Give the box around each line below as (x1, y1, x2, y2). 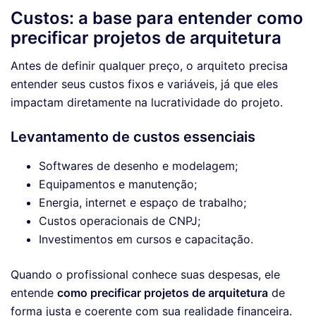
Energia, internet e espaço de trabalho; (39, 195, 246, 209)
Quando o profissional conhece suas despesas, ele (11, 267, 280, 281)
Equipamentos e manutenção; (39, 176, 197, 191)
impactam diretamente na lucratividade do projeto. (11, 95, 283, 109)
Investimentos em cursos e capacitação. (39, 231, 253, 246)
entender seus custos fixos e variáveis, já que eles (11, 76, 278, 91)
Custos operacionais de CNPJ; (39, 213, 200, 228)
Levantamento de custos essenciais (11, 128, 255, 145)
